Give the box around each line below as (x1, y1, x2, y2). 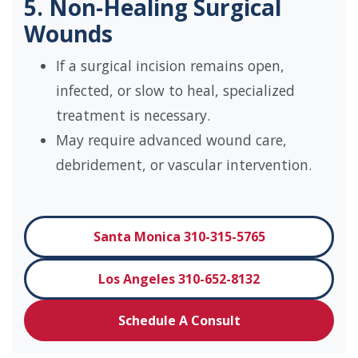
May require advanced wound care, (56, 130, 287, 150)
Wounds (24, 18, 113, 50)
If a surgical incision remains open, (56, 56, 284, 76)
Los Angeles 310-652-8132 (98, 269, 260, 288)
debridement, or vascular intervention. (56, 155, 312, 175)
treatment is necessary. (56, 105, 210, 125)
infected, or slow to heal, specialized (56, 81, 295, 101)
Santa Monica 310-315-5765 (93, 228, 265, 246)
